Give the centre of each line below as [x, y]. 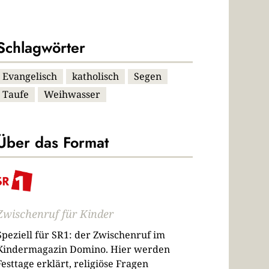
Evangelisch [29, 77]
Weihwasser [72, 95]
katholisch [95, 77]
